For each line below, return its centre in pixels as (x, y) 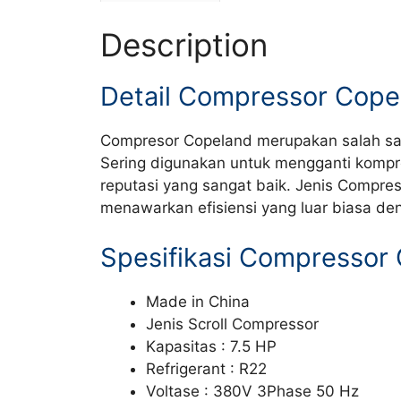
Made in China (198, 301)
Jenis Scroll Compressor (232, 324)
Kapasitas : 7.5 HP (211, 346)
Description (184, 45)
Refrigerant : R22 (206, 368)
